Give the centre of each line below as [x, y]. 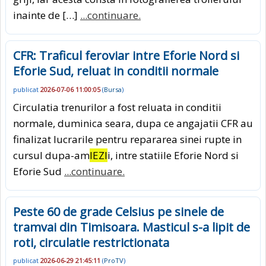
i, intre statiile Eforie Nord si [173, 155]
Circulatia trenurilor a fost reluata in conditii [117, 107]
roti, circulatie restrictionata [91, 242]
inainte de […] [47, 15]
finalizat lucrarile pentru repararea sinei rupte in [127, 139]
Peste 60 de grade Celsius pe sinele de [118, 211]
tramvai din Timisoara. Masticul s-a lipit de [132, 227]
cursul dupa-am [51, 155]
